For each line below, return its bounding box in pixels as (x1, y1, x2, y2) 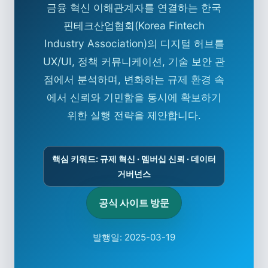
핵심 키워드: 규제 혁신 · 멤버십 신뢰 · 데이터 (52, 153, 216, 164)
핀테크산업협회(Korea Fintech (63, 19, 205, 32)
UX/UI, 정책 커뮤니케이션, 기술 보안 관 (43, 55, 225, 68)
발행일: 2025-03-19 (93, 231, 175, 243)
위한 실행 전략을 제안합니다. (67, 109, 201, 122)
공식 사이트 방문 (99, 196, 169, 209)
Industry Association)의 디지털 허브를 (44, 37, 224, 50)
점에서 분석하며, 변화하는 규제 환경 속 (44, 73, 224, 86)
